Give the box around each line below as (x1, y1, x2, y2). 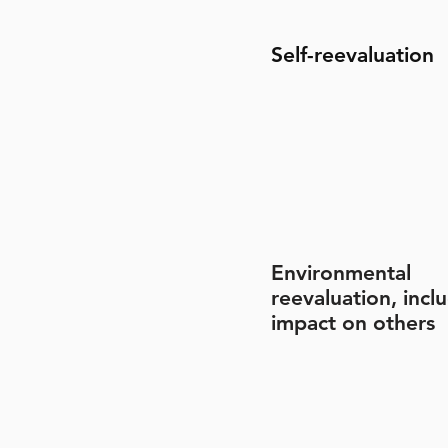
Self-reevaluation (271, 42, 434, 67)
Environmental (271, 260, 411, 285)
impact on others (271, 310, 435, 335)
